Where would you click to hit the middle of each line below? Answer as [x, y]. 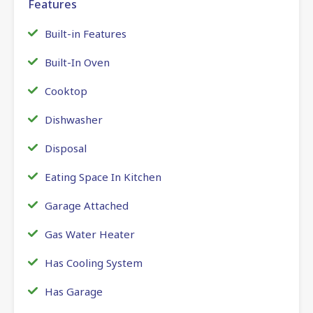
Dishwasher [74, 119]
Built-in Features [86, 33]
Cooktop [66, 90]
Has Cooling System [94, 262]
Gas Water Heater [90, 234]
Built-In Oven [77, 62]
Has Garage [74, 291]
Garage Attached [87, 205]
